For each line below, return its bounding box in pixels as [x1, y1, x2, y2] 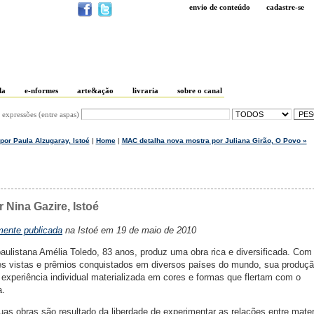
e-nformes [25, 87, 58, 95]
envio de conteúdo [189, 3, 250, 11]
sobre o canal [177, 87, 222, 95]
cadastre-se [266, 3, 304, 11]
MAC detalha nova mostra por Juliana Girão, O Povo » [121, 137, 307, 144]
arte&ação [77, 87, 114, 95]
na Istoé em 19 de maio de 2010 [62, 225, 196, 236]
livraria [132, 87, 158, 95]
